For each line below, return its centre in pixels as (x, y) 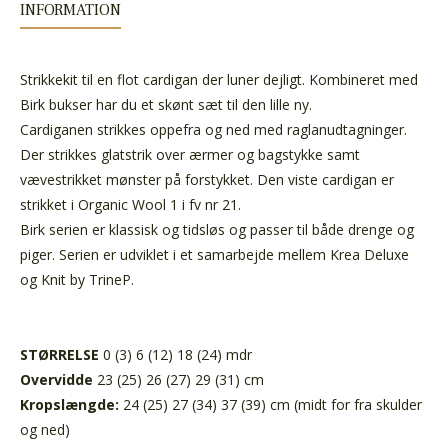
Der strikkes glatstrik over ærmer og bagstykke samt (190, 154)
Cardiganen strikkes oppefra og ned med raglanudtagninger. (213, 129)
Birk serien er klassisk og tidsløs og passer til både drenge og (217, 229)
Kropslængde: (71, 404)
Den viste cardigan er (325, 179)
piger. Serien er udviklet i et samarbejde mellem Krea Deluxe (214, 254)
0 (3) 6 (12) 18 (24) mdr (177, 354)
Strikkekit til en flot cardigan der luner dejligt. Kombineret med (219, 79)
